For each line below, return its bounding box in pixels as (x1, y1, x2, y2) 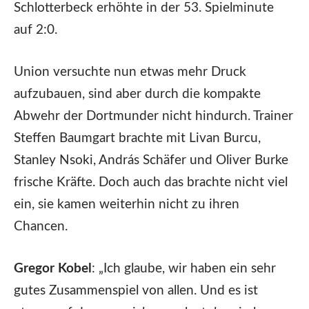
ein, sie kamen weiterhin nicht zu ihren (14, 197, 239, 211)
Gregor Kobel (14, 262, 92, 276)
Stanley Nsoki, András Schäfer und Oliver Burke (14, 153, 288, 167)
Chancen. (14, 219, 68, 233)
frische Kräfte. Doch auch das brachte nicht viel (14, 175, 288, 189)
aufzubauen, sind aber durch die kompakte (14, 87, 261, 101)
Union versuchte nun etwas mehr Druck (14, 65, 246, 79)
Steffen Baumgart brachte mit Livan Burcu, (14, 131, 261, 145)
